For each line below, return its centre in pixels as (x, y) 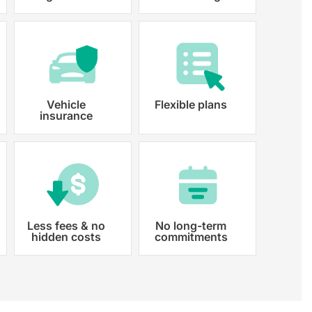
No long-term (191, 225)
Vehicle (67, 105)
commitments (191, 236)
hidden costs (67, 236)
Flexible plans (191, 105)
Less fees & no (67, 225)
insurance (67, 116)
